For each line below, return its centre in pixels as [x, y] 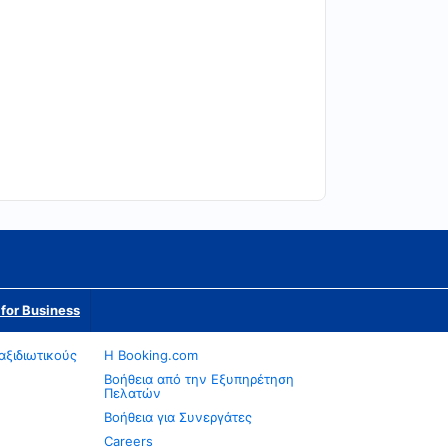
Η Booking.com [151, 355]
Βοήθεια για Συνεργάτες [178, 417]
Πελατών [133, 393]
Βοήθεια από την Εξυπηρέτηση [199, 379]
